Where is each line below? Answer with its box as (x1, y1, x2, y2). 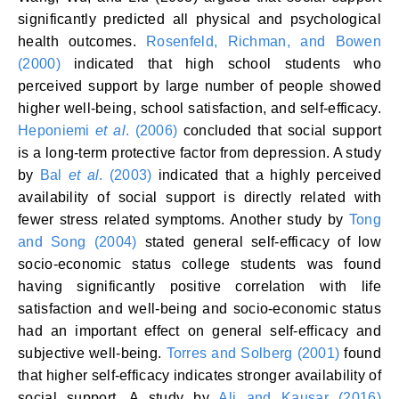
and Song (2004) (18, 234, 137, 249)
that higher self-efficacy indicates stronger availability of (18, 368, 381, 383)
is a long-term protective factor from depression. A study (18, 145, 381, 160)
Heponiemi (18, 123, 96, 138)
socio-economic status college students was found (18, 256, 381, 272)
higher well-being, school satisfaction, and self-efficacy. (18, 101, 381, 116)
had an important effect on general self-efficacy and (18, 323, 381, 338)
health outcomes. (18, 34, 147, 49)
